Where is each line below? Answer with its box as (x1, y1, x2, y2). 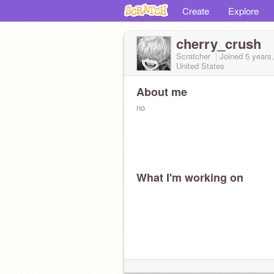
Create (182, 4, 209, 17)
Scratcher (176, 50, 213, 62)
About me (136, 84, 187, 100)
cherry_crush (176, 34, 261, 53)
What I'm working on (136, 169, 243, 185)
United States (176, 60, 224, 72)
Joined (220, 50, 245, 62)
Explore (228, 4, 259, 17)
